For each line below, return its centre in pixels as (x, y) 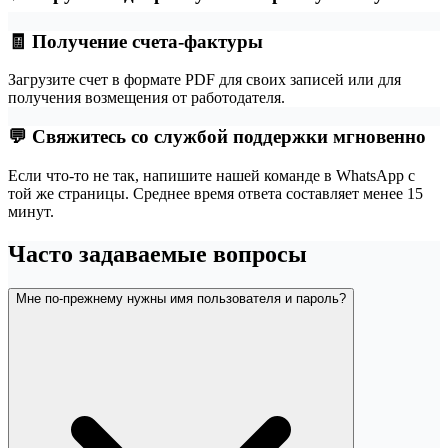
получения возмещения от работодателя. (146, 98)
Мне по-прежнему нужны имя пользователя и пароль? (181, 298)
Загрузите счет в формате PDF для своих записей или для (204, 80)
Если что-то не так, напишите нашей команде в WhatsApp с (211, 175)
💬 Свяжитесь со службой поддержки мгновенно (217, 136)
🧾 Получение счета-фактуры (135, 41)
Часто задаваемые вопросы (157, 253)
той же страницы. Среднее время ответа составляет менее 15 (215, 193)
